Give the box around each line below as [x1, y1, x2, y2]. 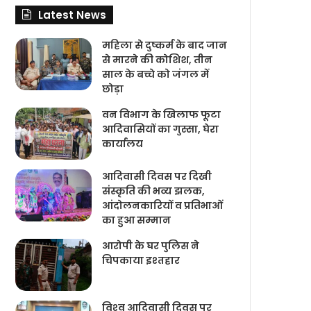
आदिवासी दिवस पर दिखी [102, 169, 212, 183]
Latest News [38, 7, 107, 22]
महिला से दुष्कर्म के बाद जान [102, 37, 228, 52]
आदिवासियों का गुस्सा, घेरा [102, 121, 219, 136]
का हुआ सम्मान [102, 212, 171, 227]
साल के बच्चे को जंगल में [102, 67, 210, 81]
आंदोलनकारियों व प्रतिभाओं [102, 198, 224, 212]
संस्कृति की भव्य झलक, [102, 183, 205, 198]
